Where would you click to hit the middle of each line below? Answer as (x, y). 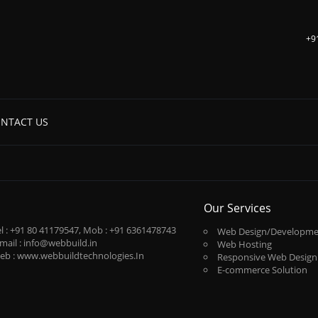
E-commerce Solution (262, 269)
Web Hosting (244, 244)
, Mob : (94, 230)
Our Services (237, 208)
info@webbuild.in (61, 242)
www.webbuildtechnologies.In (81, 255)
